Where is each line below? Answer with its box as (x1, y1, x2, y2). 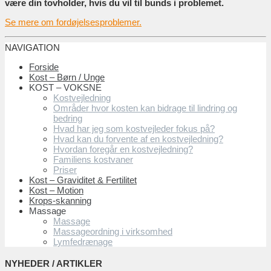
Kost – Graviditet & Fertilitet (29, 174, 137, 185)
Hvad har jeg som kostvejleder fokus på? (53, 123, 215, 134)
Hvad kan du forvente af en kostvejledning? (53, 133, 223, 144)
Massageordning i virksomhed (53, 226, 172, 237)
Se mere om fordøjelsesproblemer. (5, 17, 142, 28)
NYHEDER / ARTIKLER (5, 258, 102, 269)
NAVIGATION (5, 42, 60, 53)
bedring (53, 113, 82, 123)
